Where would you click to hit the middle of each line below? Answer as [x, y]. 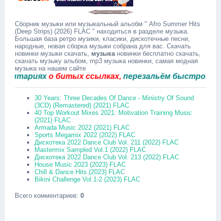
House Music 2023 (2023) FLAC [80, 165]
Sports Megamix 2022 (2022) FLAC [85, 135]
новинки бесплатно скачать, [158, 54]
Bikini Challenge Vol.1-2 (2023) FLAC [87, 179]
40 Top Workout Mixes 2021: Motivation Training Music [113, 113]
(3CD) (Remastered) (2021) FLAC [82, 105]
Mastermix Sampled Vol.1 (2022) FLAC [90, 150]
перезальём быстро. [145, 76]
